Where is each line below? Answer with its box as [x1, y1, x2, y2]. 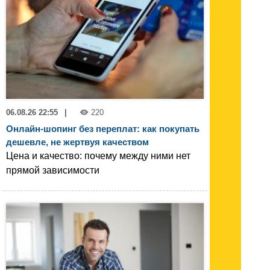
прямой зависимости [6, 165, 99, 176]
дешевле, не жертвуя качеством [6, 137, 149, 148]
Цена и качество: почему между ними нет [6, 151, 190, 162]
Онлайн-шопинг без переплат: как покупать [6, 124, 199, 134]
